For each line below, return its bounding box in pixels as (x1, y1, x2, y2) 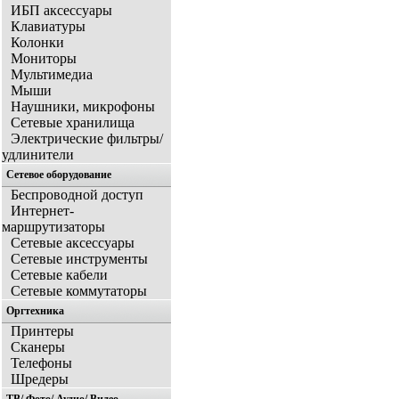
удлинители (2, 147, 74, 162)
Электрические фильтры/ (11, 131, 163, 146)
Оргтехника (6, 305, 64, 317)
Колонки (11, 35, 64, 50)
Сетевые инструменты (11, 251, 148, 266)
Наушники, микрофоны (11, 99, 155, 114)
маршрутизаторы (2, 219, 105, 234)
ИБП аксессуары (11, 3, 112, 18)
